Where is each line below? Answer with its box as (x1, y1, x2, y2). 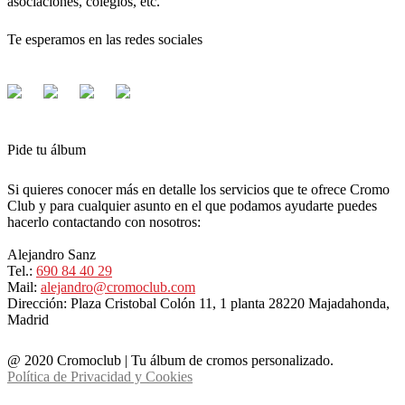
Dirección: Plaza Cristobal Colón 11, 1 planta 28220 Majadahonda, (7, 295, 390, 311)
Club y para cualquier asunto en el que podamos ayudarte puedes (7, 197, 377, 213)
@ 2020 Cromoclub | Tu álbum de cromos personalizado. (7, 352, 334, 368)
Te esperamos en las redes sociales (7, 32, 202, 49)
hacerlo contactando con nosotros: (7, 213, 201, 230)
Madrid (7, 311, 49, 327)
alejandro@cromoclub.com (41, 278, 195, 295)
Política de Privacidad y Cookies (7, 368, 193, 384)
